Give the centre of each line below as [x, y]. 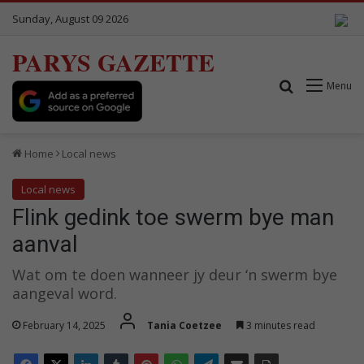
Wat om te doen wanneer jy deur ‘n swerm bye [175, 274]
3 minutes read [279, 325]
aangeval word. [65, 293]
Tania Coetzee [184, 325]
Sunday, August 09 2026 [70, 19]
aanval [45, 244]
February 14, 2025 [64, 325]
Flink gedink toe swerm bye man [173, 217]
